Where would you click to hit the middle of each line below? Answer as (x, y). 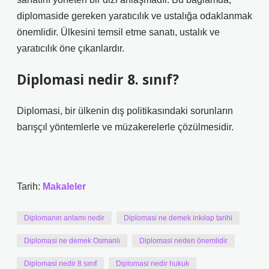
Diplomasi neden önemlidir (183, 241)
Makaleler (64, 186)
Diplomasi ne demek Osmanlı (72, 241)
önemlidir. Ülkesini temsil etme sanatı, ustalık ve (118, 32)
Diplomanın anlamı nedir (64, 218)
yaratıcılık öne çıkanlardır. (71, 48)
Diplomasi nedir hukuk (153, 264)
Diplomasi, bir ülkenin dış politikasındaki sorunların (125, 111)
